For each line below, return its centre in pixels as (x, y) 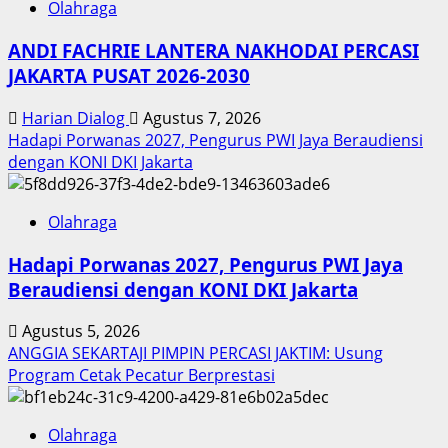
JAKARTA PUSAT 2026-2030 (129, 76)
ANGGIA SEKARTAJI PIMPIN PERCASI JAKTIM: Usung (195, 353)
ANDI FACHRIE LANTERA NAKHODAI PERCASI (213, 51)
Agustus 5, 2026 (79, 331)
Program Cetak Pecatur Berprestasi (141, 375)
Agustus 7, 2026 (200, 117)
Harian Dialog (75, 117)
